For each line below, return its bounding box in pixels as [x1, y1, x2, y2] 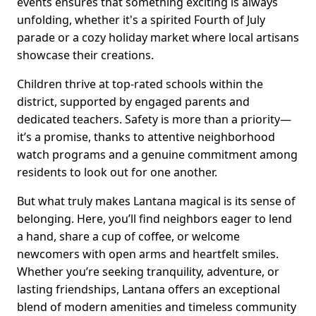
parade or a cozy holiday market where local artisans [17, 29, 299, 45]
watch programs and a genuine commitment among [17, 146, 298, 162]
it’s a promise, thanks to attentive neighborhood [17, 128, 275, 145]
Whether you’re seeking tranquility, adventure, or [17, 263, 279, 279]
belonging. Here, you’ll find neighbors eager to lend [17, 210, 292, 226]
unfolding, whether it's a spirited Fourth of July [17, 11, 265, 28]
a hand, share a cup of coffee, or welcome [17, 228, 240, 244]
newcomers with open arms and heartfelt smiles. [17, 245, 279, 262]
